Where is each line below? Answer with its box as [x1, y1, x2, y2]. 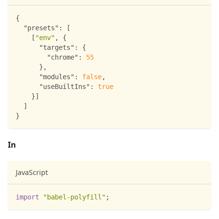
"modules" [39, 72, 74, 81]
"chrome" [47, 53, 78, 61]
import [16, 193, 39, 201]
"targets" [39, 43, 74, 51]
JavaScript [16, 167, 48, 177]
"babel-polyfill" [43, 193, 106, 201]
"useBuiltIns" [39, 82, 90, 90]
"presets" [23, 23, 59, 32]
